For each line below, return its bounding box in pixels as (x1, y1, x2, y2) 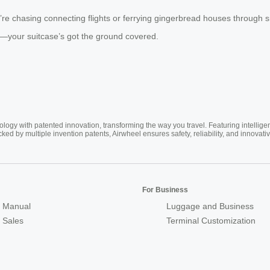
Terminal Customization (166, 215, 256, 225)
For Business (142, 185, 188, 194)
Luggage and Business (166, 201, 254, 211)
